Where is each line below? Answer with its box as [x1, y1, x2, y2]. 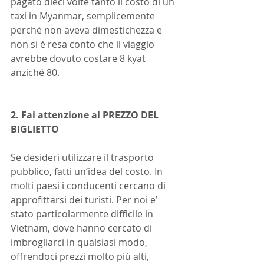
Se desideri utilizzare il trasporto [11, 151, 156, 164]
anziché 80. [11, 66, 60, 79]
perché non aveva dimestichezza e [11, 24, 164, 37]
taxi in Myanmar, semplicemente [11, 9, 157, 22]
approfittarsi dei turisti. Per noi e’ [11, 193, 160, 206]
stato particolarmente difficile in [11, 207, 156, 220]
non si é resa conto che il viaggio [11, 38, 157, 51]
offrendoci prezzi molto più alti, [11, 250, 151, 263]
